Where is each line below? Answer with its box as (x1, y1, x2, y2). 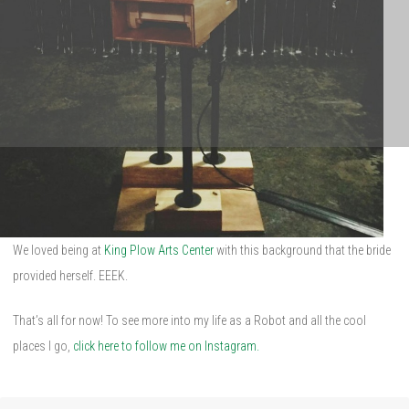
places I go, (13, 339, 73, 354)
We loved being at (13, 243, 104, 258)
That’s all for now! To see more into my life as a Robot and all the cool (13, 313, 366, 329)
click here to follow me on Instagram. (73, 339, 262, 354)
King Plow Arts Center (104, 243, 214, 258)
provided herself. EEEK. (13, 268, 128, 284)
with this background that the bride (214, 243, 391, 258)
